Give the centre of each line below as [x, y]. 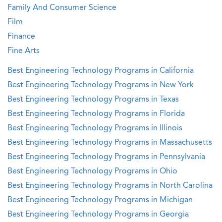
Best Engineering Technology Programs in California [101, 71]
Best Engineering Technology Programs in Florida [96, 114]
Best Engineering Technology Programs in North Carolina [110, 186]
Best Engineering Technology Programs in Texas [93, 100]
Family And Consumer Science [62, 8]
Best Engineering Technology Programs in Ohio [92, 171]
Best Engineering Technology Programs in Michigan [100, 200]
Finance [21, 37]
